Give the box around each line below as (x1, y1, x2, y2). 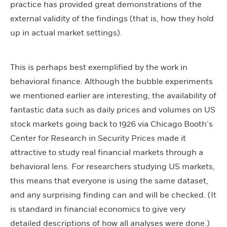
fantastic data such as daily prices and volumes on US (10, 104, 215, 115)
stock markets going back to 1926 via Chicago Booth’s (10, 119, 213, 129)
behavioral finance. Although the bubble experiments (10, 76, 213, 87)
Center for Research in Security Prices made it (10, 133, 186, 143)
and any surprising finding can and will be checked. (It (10, 190, 216, 200)
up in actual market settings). (10, 27, 122, 38)
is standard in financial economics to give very (10, 204, 185, 214)
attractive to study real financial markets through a (10, 147, 203, 158)
